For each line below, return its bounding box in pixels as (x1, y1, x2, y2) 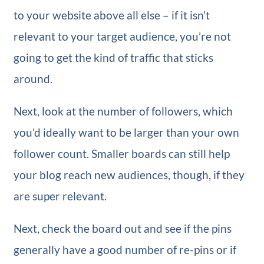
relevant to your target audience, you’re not (13, 29, 231, 43)
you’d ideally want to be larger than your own (13, 125, 239, 139)
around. (13, 71, 52, 85)
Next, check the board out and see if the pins (13, 221, 232, 235)
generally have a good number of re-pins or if (13, 242, 236, 256)
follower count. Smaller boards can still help (13, 146, 230, 160)
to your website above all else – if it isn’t (13, 8, 210, 22)
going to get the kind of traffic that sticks (13, 50, 213, 64)
